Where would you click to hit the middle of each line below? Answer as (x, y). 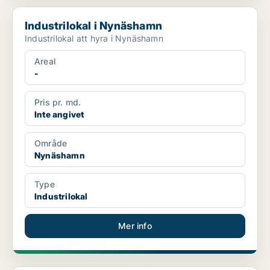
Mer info (135, 226)
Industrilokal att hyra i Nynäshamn (94, 39)
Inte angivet (59, 115)
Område (51, 143)
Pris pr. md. (58, 102)
